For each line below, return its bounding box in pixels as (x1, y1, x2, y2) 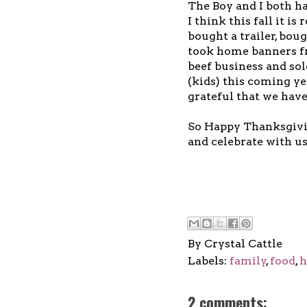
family (230, 254, 267, 267)
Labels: (188, 254, 230, 267)
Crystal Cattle (204, 236, 282, 250)
